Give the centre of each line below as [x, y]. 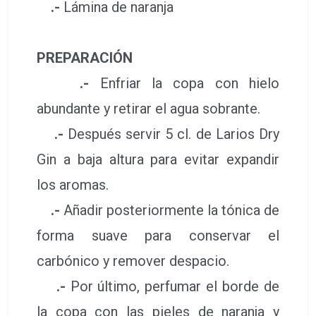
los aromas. [73, 184]
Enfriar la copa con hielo [190, 83]
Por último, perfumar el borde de [175, 286]
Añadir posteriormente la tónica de [171, 210]
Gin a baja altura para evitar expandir [158, 159]
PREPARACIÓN [85, 57]
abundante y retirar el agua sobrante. [148, 108]
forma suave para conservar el [158, 235]
